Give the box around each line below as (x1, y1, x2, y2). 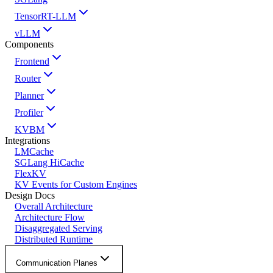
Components (5, 39, 54, 50)
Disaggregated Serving (15, 223, 102, 234)
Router (15, 73, 41, 84)
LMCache (15, 146, 54, 157)
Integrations (5, 135, 50, 146)
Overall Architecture (15, 201, 93, 212)
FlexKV (15, 168, 46, 179)
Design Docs (5, 190, 55, 201)
